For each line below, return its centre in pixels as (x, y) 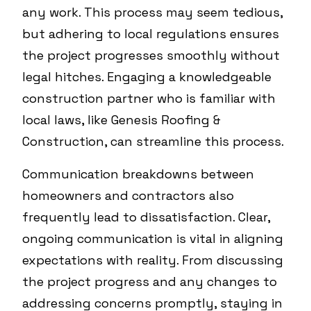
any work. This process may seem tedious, (152, 12)
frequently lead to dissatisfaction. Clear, (146, 217)
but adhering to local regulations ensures (151, 34)
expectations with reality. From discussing (153, 260)
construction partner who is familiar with (149, 98)
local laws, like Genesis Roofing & (121, 120)
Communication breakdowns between (138, 174)
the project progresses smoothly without (151, 55)
